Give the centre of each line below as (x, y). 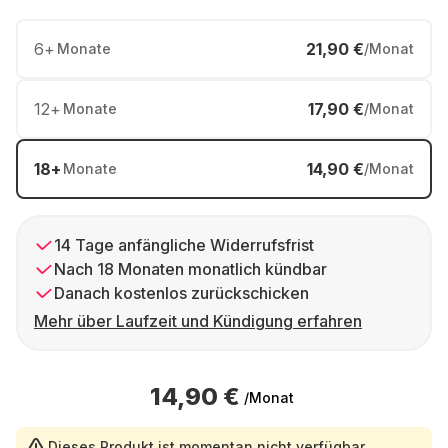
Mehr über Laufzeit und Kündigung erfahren (198, 321)
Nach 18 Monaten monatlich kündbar (190, 269)
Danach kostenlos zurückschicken (181, 293)
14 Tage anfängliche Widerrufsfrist (184, 245)
